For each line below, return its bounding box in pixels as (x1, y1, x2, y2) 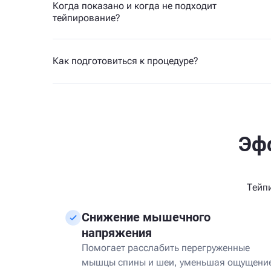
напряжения (82, 226, 152, 240)
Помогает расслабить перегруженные (82, 242, 250, 253)
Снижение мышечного (82, 210, 211, 224)
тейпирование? (53, 12, 120, 24)
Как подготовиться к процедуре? (53, 55, 198, 67)
